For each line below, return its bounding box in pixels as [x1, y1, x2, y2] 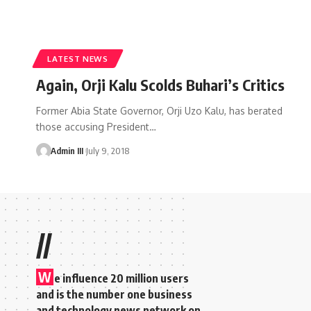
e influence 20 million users [54, 271, 189, 285]
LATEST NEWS [47, 53, 108, 64]
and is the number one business [36, 287, 192, 301]
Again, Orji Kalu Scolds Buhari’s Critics [36, 74, 285, 94]
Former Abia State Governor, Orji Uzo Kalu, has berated [36, 104, 283, 117]
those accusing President [36, 120, 149, 133]
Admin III [50, 144, 83, 156]
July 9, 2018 [85, 144, 129, 156]
